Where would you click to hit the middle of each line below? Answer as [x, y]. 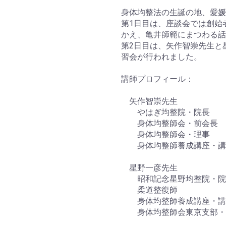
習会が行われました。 [161, 57]
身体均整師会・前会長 [169, 123]
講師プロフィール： [157, 79]
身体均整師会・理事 [165, 134]
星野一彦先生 [149, 168]
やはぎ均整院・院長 [165, 112]
